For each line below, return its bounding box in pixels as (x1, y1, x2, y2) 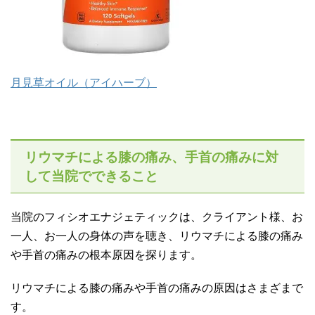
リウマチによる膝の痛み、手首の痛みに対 (25, 149, 278, 165)
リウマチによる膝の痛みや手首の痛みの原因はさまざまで (11, 281, 303, 294)
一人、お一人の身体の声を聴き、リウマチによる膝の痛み (11, 229, 303, 242)
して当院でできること (25, 168, 158, 184)
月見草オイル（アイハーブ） (11, 76, 157, 89)
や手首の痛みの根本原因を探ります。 (11, 248, 202, 261)
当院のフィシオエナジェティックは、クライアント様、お (11, 210, 303, 223)
